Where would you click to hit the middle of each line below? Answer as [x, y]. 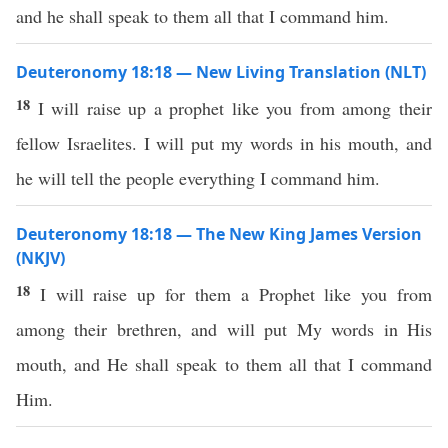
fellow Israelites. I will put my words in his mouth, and [224, 143]
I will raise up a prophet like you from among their [235, 108]
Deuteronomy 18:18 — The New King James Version [219, 234]
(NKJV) [40, 258]
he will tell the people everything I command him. [198, 178]
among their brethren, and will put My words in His [224, 329]
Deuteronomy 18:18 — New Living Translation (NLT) [221, 72]
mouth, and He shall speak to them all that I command [224, 364]
